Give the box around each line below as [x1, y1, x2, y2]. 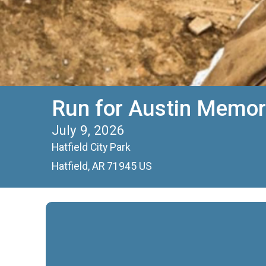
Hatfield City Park [52, 141, 131, 153]
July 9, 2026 [52, 122, 125, 138]
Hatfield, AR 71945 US [52, 160, 152, 172]
